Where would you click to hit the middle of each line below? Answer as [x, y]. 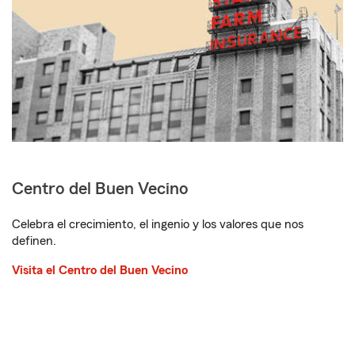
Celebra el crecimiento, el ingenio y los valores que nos [158, 225]
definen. [34, 241]
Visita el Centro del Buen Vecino [100, 271]
